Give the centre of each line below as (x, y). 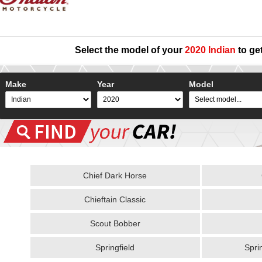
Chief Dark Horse (115, 175)
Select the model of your (130, 50)
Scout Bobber (115, 223)
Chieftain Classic (115, 199)
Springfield (115, 247)
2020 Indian (210, 50)
